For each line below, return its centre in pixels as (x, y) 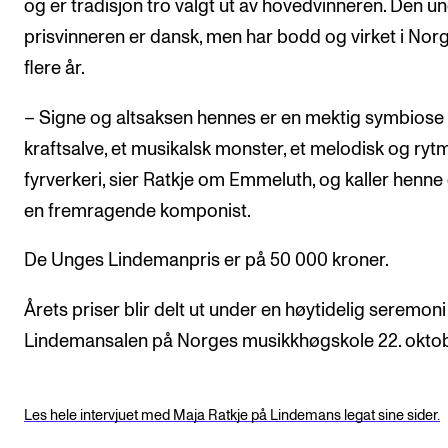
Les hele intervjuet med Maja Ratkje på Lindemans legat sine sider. (232, 415)
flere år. (54, 69)
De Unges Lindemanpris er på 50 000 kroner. (206, 261)
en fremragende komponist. (137, 211)
